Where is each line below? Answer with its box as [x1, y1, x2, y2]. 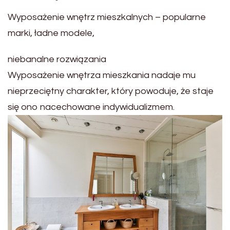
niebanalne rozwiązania [8, 54, 106, 64]
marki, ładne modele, [8, 28, 94, 38]
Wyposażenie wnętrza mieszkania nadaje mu [8, 70, 196, 80]
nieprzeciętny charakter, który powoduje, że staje [8, 86, 214, 96]
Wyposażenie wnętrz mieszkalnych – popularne [8, 12, 206, 22]
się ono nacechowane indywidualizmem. [8, 102, 175, 112]
